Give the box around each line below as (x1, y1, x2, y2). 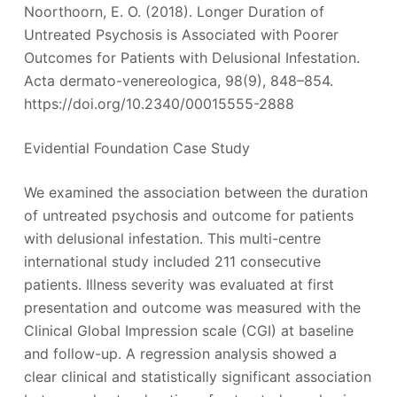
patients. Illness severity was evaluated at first (23, 275, 334, 293)
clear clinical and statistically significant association (23, 367, 371, 385)
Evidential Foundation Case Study (23, 138, 250, 157)
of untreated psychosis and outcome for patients (23, 206, 354, 224)
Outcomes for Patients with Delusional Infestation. (23, 48, 360, 66)
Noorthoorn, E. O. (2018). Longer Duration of (23, 2, 324, 20)
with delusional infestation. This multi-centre (23, 229, 321, 247)
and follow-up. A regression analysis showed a (23, 344, 337, 362)
